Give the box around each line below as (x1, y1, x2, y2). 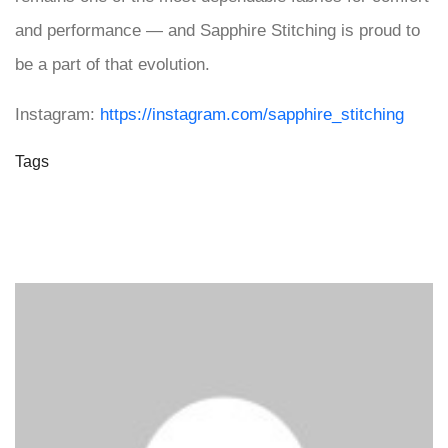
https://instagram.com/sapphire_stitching (100, 104, 404, 124)
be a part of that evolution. (15, 54, 210, 74)
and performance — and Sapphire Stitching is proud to (15, 20, 420, 40)
